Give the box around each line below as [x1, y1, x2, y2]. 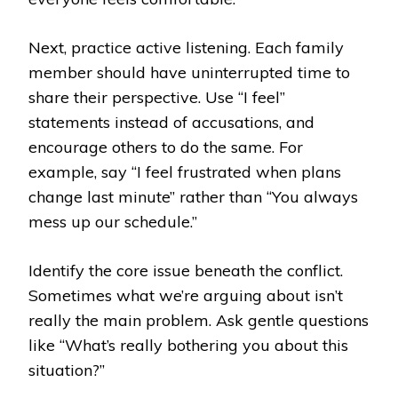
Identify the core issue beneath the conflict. [28, 260, 343, 282]
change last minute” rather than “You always [28, 187, 358, 208]
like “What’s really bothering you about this [28, 335, 348, 356]
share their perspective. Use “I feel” [28, 87, 285, 108]
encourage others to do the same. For [28, 137, 303, 158]
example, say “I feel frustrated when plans [28, 162, 341, 183]
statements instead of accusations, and [28, 112, 314, 133]
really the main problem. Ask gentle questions [28, 310, 369, 331]
